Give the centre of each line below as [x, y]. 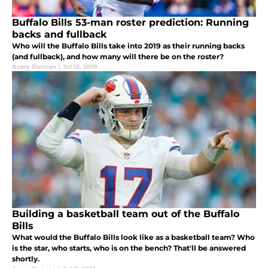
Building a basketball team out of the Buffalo [126, 214]
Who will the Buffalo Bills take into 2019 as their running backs [128, 46]
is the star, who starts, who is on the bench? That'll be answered [129, 248]
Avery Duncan [34, 67]
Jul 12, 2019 [80, 67]
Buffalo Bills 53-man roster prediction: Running [130, 23]
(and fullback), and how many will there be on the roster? [118, 57]
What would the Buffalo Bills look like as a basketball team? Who [133, 237]
